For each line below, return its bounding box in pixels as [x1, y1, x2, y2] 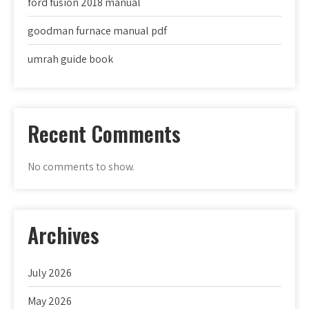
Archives [28, 219, 99, 250]
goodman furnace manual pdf [28, 23, 167, 38]
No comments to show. [28, 159, 134, 174]
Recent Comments [28, 117, 181, 149]
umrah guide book [28, 51, 113, 66]
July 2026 [28, 265, 72, 280]
